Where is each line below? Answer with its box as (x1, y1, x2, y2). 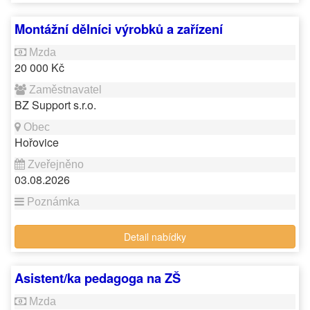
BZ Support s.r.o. (15, 97, 96, 113)
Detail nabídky (124, 230, 186, 244)
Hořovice (15, 134, 59, 150)
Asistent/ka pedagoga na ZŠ (15, 268, 181, 287)
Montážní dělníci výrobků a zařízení (15, 19, 223, 38)
